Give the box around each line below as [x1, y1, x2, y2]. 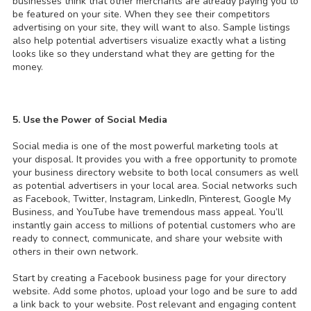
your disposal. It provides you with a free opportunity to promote [12, 153, 297, 167]
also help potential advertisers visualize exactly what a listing [12, 34, 286, 48]
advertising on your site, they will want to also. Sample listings [12, 21, 290, 35]
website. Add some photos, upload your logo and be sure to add [12, 285, 297, 299]
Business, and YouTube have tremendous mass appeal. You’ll [12, 205, 283, 219]
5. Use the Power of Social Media [12, 113, 170, 127]
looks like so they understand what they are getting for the [12, 47, 275, 61]
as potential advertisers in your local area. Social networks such [12, 179, 297, 193]
